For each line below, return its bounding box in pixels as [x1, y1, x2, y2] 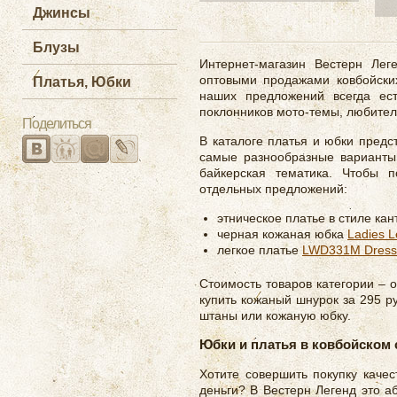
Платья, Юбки [33, 74, 131, 90]
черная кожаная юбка [217, 227, 347, 241]
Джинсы [33, 5, 90, 20]
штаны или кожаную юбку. [199, 308, 351, 323]
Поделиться [22, 116, 91, 131]
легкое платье [217, 243, 302, 257]
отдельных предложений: [199, 182, 347, 196]
